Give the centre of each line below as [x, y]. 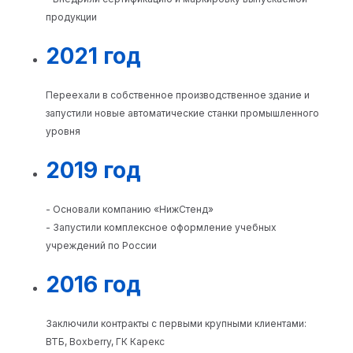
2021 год [93, 56]
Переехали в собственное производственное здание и [178, 95]
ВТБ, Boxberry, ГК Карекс [105, 342]
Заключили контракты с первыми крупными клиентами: [176, 324]
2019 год [93, 171]
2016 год [93, 285]
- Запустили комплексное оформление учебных [161, 228]
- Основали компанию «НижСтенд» [130, 210]
